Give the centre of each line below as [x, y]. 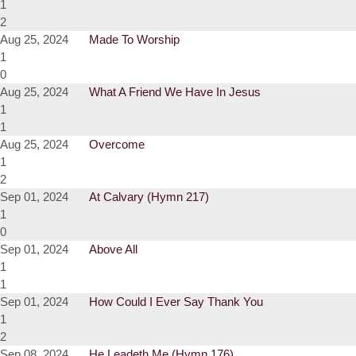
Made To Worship [134, 40]
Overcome [117, 145]
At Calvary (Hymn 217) [149, 197]
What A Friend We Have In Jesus [175, 92]
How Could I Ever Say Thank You [176, 302]
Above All [113, 250]
